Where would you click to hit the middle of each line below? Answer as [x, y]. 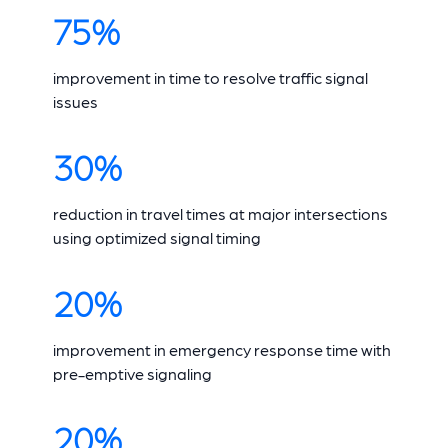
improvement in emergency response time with [221, 350]
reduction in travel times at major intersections [220, 214]
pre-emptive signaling [132, 374]
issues [75, 102]
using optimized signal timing [156, 238]
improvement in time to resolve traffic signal [210, 78]
